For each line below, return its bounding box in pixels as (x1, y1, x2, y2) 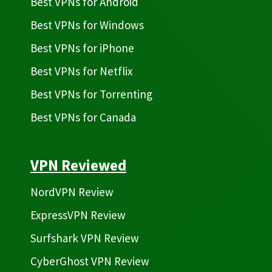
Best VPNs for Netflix (30, 64, 132, 79)
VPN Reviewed (30, 155, 126, 175)
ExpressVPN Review (30, 208, 126, 223)
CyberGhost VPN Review (30, 254, 149, 269)
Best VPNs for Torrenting (30, 87, 152, 102)
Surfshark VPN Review (30, 231, 139, 246)
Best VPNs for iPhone (30, 41, 134, 56)
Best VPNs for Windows (30, 18, 144, 33)
